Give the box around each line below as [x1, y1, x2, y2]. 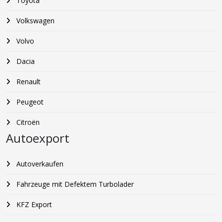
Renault [14, 77, 41, 87]
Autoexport [6, 130, 69, 147]
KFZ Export [14, 200, 52, 210]
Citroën [14, 117, 40, 127]
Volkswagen [14, 16, 55, 26]
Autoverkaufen [14, 159, 63, 169]
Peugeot [14, 97, 44, 107]
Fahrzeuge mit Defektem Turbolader [14, 179, 134, 189]
